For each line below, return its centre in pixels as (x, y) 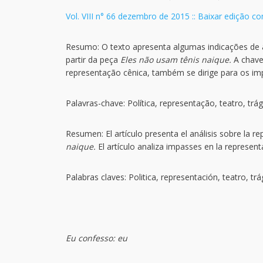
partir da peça (93, 60)
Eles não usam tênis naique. (176, 60)
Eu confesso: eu (97, 238)
